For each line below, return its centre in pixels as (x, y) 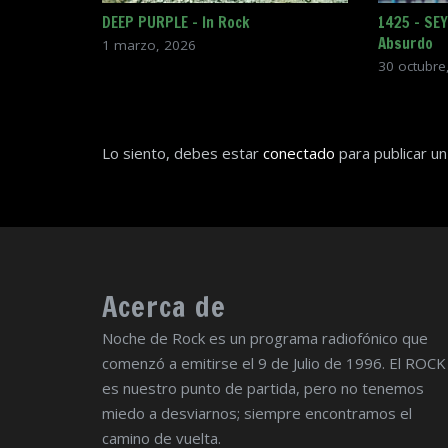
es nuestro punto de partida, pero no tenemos (263, 387)
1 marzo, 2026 (149, 45)
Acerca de (164, 306)
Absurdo (405, 44)
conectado (299, 153)
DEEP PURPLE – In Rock (176, 23)
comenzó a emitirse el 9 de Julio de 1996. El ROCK (274, 362)
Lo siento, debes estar (182, 153)
